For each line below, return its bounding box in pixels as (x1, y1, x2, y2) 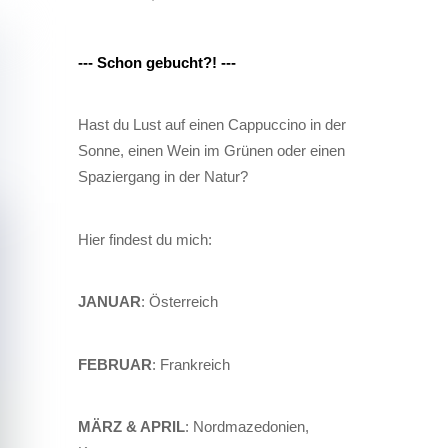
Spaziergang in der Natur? (77, 168, 248, 186)
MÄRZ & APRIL (77, 418, 185, 436)
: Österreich (140, 293, 218, 311)
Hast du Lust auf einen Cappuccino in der (77, 116, 346, 134)
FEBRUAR (77, 355, 152, 373)
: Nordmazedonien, (184, 418, 309, 436)
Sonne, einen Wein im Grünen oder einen (77, 142, 345, 160)
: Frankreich (151, 355, 230, 373)
